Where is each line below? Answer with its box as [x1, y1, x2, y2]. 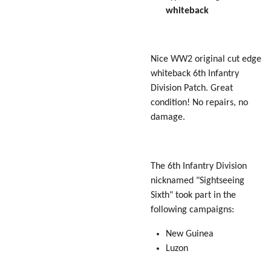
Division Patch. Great [151, 83, 233, 94]
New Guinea [165, 229, 214, 240]
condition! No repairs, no [151, 98, 248, 108]
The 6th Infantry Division [151, 161, 247, 171]
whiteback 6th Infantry [151, 69, 239, 79]
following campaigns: [151, 204, 234, 215]
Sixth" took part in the [151, 190, 236, 200]
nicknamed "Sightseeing [151, 175, 244, 186]
